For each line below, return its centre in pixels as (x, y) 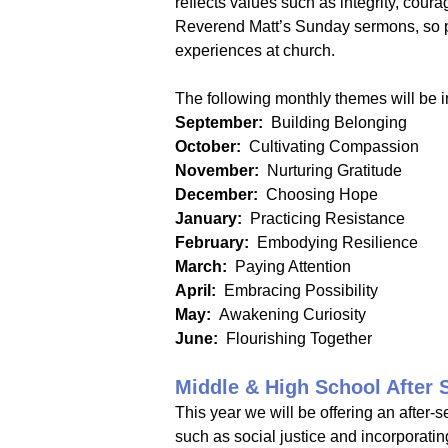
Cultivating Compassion (332, 146)
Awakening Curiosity (294, 314)
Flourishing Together (299, 338)
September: (221, 122)
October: (210, 146)
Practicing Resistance (325, 218)
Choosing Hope (318, 194)
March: (201, 266)
